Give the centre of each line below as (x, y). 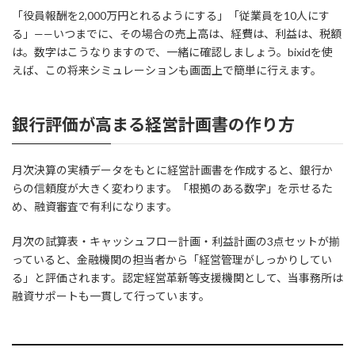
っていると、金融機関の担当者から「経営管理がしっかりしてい (172, 260)
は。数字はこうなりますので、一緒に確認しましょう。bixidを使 (172, 52)
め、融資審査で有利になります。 (95, 207)
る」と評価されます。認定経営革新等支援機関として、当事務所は (177, 278)
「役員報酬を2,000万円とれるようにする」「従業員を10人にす (171, 15)
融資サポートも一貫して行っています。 (111, 296)
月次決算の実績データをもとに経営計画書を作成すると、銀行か (172, 170)
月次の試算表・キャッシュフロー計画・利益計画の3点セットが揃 (176, 242)
